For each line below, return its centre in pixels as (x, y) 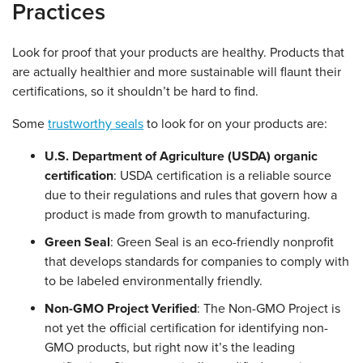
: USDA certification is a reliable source (222, 176)
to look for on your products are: (235, 124)
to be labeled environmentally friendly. (154, 282)
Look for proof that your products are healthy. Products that (178, 53)
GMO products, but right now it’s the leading (170, 348)
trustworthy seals (96, 124)
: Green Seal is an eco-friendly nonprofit (222, 243)
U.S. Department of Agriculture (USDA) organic (181, 157)
